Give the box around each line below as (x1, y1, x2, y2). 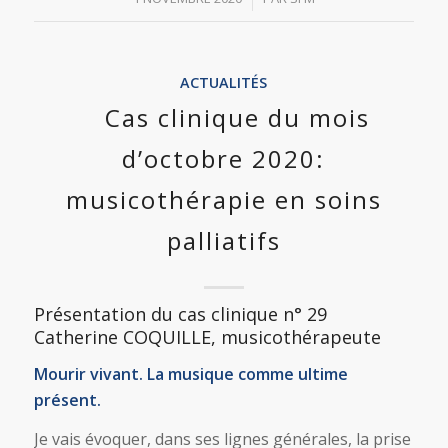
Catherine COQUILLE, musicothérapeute (33, 325, 381, 349)
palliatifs (166, 224, 281, 257)
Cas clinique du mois (104, 101, 370, 134)
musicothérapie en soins (65, 183, 382, 216)
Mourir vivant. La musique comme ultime (33, 362, 348, 385)
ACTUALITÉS (180, 73, 268, 92)
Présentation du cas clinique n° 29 (33, 302, 327, 326)
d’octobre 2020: (122, 142, 326, 175)
